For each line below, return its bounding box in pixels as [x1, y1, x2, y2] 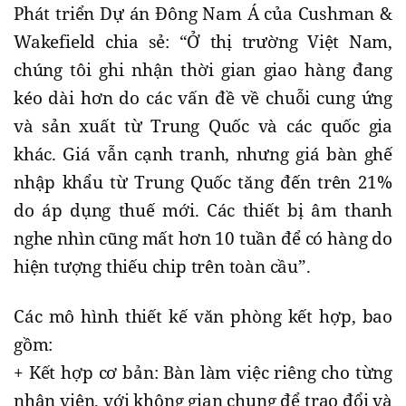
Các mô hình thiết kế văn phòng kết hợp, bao [14, 304, 392, 328]
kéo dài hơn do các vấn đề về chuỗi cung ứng [14, 85, 392, 110]
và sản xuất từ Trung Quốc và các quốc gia [14, 113, 392, 138]
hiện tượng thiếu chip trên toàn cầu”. [14, 254, 311, 278]
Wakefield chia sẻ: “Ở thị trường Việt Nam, [14, 29, 392, 53]
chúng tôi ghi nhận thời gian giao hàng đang [14, 57, 392, 82]
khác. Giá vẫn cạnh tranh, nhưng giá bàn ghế [14, 141, 392, 166]
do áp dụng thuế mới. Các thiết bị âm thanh [14, 198, 392, 222]
